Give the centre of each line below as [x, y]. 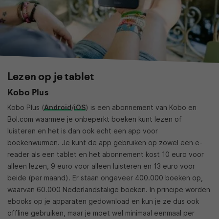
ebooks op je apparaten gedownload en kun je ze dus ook [103, 201]
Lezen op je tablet [51, 76]
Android [58, 107]
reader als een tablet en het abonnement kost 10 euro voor [106, 154]
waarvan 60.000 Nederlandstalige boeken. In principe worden [109, 189]
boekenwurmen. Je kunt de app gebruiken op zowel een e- [105, 142]
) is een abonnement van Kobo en [141, 107]
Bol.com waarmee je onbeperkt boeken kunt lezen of [95, 119]
